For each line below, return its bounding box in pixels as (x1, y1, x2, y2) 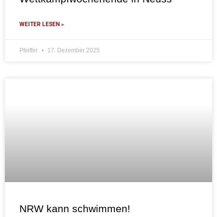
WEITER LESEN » (19, 21, 64, 28)
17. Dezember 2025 (46, 47, 100, 54)
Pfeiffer (19, 47, 39, 54)
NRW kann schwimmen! (19, 203, 130, 215)
